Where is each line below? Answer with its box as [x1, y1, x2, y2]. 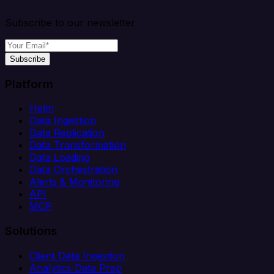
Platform [5, 76, 53, 91]
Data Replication [29, 127, 105, 139]
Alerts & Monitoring [29, 176, 119, 188]
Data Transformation [29, 139, 126, 152]
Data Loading [29, 151, 90, 164]
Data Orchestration [29, 163, 117, 176]
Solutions [5, 224, 57, 239]
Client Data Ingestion [29, 249, 125, 262]
